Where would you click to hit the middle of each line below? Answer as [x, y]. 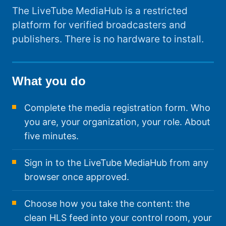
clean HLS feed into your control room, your [118, 218]
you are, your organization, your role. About [117, 122]
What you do [49, 81]
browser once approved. [77, 177]
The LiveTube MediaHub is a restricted [100, 11]
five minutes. [51, 136]
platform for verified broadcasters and [99, 25]
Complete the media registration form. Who [117, 108]
